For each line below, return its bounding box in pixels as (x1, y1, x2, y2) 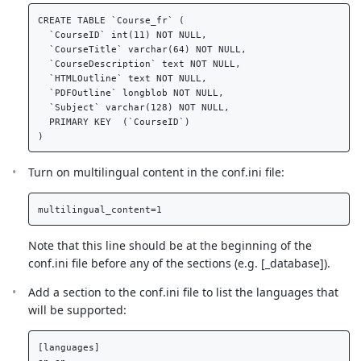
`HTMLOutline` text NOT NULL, (37, 73, 218, 83)
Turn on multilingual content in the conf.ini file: (28, 164, 284, 180)
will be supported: (28, 302, 127, 318)
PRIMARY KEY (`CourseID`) (37, 116, 201, 127)
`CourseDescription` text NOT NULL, (37, 58, 252, 68)
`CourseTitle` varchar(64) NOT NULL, (37, 44, 258, 54)
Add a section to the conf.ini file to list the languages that (28, 284, 338, 301)
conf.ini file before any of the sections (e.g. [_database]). (28, 255, 330, 272)
